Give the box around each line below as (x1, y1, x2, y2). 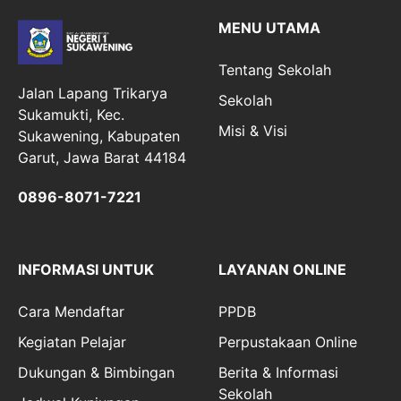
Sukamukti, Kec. (18, 105, 124, 124)
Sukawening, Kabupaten (18, 126, 180, 145)
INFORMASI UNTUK (18, 260, 154, 278)
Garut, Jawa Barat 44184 (18, 148, 186, 166)
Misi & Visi (218, 122, 287, 140)
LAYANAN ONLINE (218, 260, 346, 278)
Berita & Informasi (218, 363, 338, 381)
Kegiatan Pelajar (18, 332, 126, 351)
